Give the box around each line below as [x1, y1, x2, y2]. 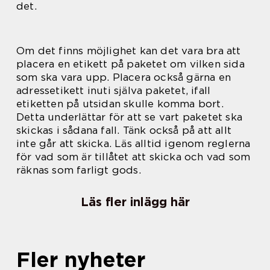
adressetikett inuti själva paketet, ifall [16, 84, 211, 97]
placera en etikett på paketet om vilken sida [16, 58, 245, 71]
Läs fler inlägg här [80, 195, 190, 210]
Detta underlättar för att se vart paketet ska [16, 111, 243, 124]
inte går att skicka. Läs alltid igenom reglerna [16, 137, 251, 150]
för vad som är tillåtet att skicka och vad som [16, 151, 251, 163]
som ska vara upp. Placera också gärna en [16, 71, 231, 84]
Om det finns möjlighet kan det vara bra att [16, 45, 241, 57]
